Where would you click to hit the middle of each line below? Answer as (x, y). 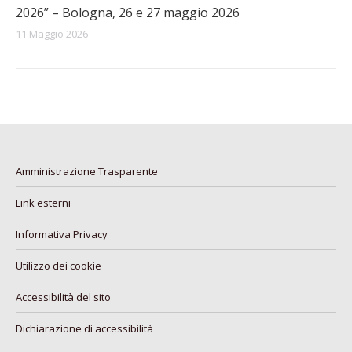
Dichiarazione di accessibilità (84, 328)
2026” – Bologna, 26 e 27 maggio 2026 (128, 13)
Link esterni (43, 203)
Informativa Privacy (62, 234)
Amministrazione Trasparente (87, 171)
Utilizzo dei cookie (59, 266)
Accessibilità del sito (63, 297)
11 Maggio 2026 (52, 34)
